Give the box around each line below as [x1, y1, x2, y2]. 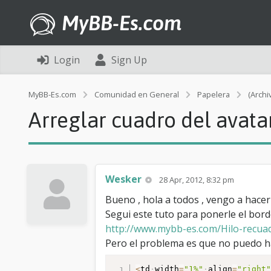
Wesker [105, 172, 142, 186]
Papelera [197, 89, 230, 100]
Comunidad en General [94, 89, 179, 100]
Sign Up [111, 53, 147, 67]
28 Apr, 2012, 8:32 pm [159, 174, 235, 185]
